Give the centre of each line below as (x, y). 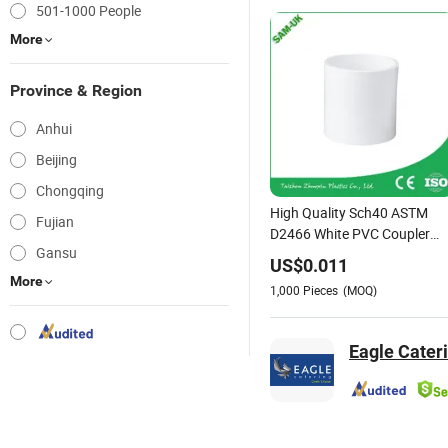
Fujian (55, 221)
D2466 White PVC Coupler (350, 233)
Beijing (56, 159)
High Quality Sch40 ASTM (349, 212)
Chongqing (70, 190)
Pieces (320, 289)
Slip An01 (299, 254)
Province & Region (76, 90)
